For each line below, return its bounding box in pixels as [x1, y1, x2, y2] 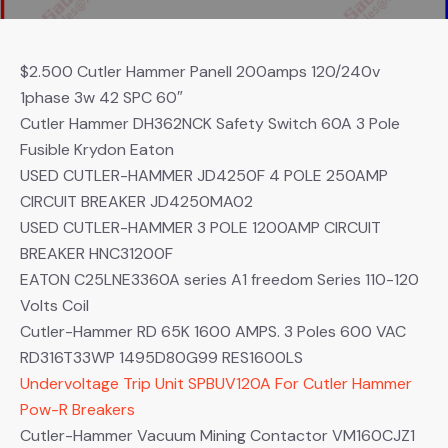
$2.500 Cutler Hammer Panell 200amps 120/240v [20, 60, 380, 82]
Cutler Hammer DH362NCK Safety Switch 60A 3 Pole [20, 112, 400, 134]
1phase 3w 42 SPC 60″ [20, 86, 183, 108]
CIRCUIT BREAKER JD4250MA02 [20, 190, 253, 212]
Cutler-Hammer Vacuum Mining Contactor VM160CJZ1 [20, 424, 415, 446]
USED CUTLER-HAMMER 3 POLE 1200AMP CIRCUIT [20, 216, 381, 238]
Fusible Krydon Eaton [20, 138, 174, 160]
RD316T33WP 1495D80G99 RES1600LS [20, 346, 303, 368]
